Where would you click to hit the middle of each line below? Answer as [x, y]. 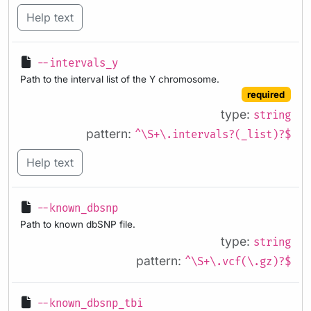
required [266, 94]
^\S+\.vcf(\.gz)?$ [238, 262]
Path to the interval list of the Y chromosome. [120, 79]
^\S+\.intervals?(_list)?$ [213, 135]
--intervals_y [77, 63]
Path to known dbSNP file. [78, 224]
